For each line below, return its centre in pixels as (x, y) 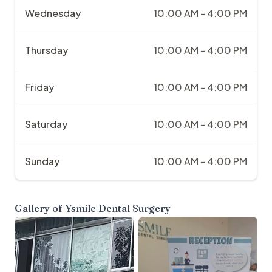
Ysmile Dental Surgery (118, 209)
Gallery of (40, 209)
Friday (39, 87)
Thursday (46, 50)
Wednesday (53, 13)
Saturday (46, 124)
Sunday (42, 161)
